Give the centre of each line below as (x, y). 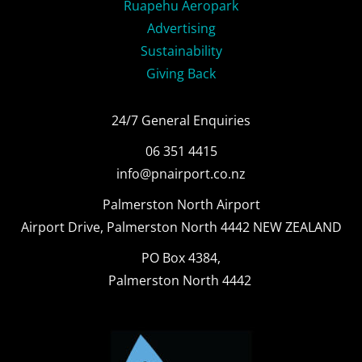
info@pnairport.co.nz (181, 174)
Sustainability (181, 51)
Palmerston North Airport (181, 204)
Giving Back (181, 74)
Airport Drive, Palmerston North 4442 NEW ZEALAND (181, 227)
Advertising (181, 28)
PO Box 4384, (181, 258)
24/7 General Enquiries (181, 120)
